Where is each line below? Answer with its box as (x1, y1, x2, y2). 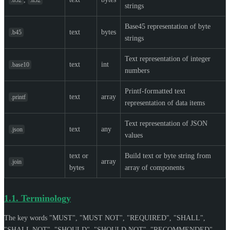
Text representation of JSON (125, 119, 207, 127)
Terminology (21, 193, 71, 203)
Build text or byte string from (125, 151, 211, 160)
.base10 (11, 61, 29, 68)
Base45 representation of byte (125, 22, 210, 30)
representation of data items (125, 99, 205, 107)
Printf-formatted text (125, 87, 185, 95)
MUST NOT (83, 214, 120, 222)
